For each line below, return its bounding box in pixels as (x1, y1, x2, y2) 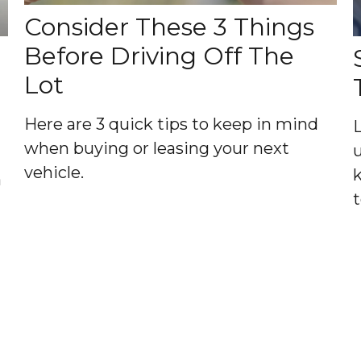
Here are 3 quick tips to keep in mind (23, 114, 318, 134)
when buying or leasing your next (23, 138, 289, 158)
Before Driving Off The (23, 40, 294, 71)
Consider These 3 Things (23, 11, 314, 42)
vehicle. (23, 162, 84, 182)
